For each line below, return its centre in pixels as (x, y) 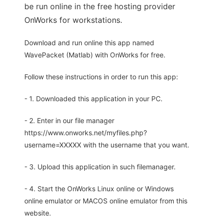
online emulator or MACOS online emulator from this (106, 201)
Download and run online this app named (89, 43)
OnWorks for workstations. (73, 20)
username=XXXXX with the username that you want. (107, 145)
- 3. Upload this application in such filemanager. (100, 167)
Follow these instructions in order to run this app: (101, 77)
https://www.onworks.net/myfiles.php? (86, 133)
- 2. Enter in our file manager (69, 120)
